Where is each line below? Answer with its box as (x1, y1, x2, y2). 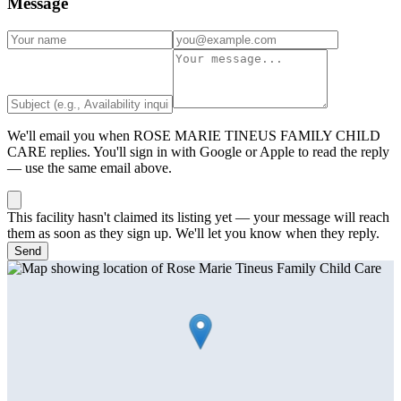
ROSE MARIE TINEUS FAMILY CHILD (133, 128, 380, 143)
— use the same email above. (7, 160, 172, 175)
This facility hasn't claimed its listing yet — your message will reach (7, 209, 389, 225)
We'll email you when (7, 128, 133, 143)
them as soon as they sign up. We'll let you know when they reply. (7, 226, 380, 241)
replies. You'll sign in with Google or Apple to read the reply (47, 144, 389, 159)
